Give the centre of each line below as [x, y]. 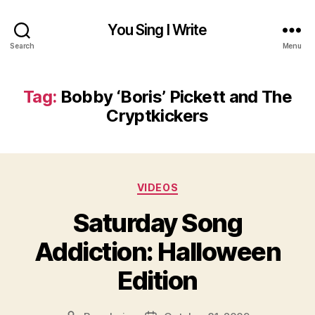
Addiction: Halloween [157, 251]
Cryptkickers [157, 116]
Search [22, 45]
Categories [188, 185]
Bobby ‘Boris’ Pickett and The [176, 97]
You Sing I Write [157, 30]
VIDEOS [157, 187]
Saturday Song [157, 223]
